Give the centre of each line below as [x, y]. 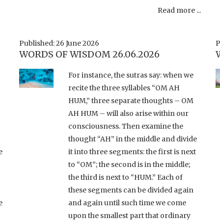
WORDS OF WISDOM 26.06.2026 [89, 54]
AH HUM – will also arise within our [128, 113]
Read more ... [179, 10]
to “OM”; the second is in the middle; [129, 164]
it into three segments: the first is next [132, 151]
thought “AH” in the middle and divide [133, 139]
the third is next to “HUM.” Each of [125, 177]
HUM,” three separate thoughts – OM [131, 100]
